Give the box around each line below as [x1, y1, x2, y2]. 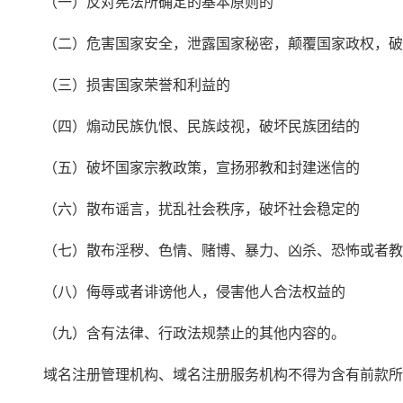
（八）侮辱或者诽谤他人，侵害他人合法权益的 [14, 284, 345, 300]
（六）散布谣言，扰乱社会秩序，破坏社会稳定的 [14, 201, 360, 217]
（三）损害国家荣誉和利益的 [14, 77, 230, 93]
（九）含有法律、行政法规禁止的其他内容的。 [14, 326, 345, 341]
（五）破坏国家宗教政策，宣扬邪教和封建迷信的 [14, 160, 360, 175]
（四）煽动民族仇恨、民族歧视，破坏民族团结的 [14, 119, 360, 134]
